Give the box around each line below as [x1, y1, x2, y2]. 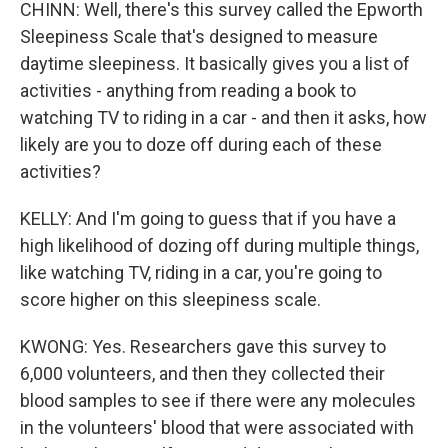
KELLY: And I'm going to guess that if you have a [20, 208, 396, 229]
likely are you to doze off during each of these [20, 134, 382, 155]
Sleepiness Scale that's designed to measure [20, 26, 378, 47]
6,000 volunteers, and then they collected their [20, 363, 385, 384]
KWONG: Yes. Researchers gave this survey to [20, 336, 386, 357]
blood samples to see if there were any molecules [20, 390, 416, 411]
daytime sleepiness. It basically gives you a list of [20, 53, 410, 74]
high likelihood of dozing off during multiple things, [20, 235, 419, 256]
